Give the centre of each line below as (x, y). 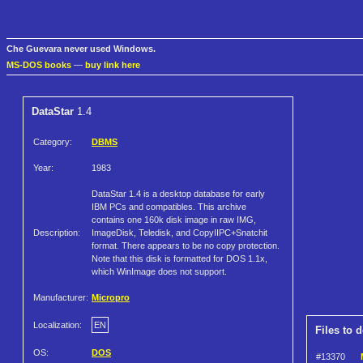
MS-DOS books (39, 65)
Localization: (58, 325)
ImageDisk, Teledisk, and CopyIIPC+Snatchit (179, 233)
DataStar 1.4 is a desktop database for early (178, 194)
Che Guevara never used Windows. (81, 49)
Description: (57, 233)
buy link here (113, 65)
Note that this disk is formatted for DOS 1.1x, (179, 259)
